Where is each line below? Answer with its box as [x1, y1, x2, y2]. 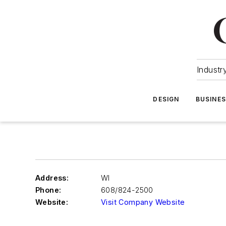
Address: [35, 174, 69, 182]
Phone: [35, 186, 62, 194]
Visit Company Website [101, 198, 185, 206]
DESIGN [153, 95, 180, 103]
